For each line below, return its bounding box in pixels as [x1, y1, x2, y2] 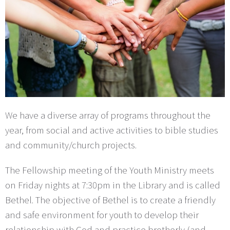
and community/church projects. [5, 138, 137, 151]
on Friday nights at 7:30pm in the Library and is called [5, 178, 220, 191]
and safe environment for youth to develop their [5, 207, 199, 221]
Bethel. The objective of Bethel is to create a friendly [5, 193, 216, 206]
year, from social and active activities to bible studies [5, 123, 218, 136]
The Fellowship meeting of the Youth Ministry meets [5, 163, 214, 176]
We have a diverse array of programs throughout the [5, 108, 210, 121]
